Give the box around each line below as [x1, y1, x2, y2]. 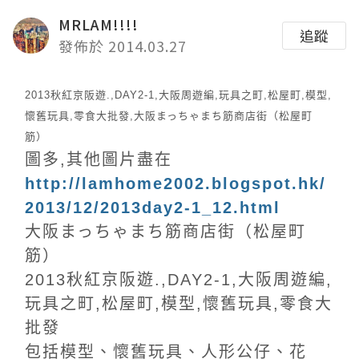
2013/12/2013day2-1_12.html [25, 199, 280, 216]
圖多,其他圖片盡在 [25, 151, 172, 168]
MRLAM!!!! [58, 14, 139, 34]
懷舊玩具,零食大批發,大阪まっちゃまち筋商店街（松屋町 [25, 110, 313, 122]
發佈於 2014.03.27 [58, 35, 187, 56]
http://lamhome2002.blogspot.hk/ [25, 175, 326, 192]
